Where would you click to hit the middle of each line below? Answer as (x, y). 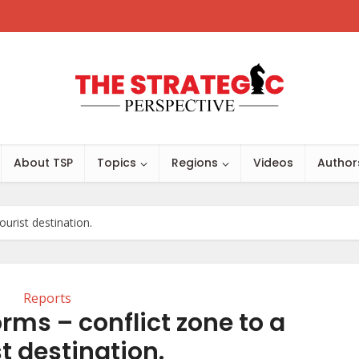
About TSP (43, 163)
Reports (47, 298)
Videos (273, 163)
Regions (195, 163)
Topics (117, 163)
